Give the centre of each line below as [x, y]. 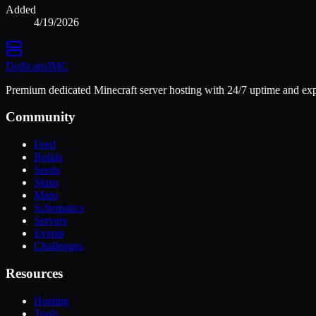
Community [41, 117]
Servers [50, 221]
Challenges [59, 246]
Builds [48, 157]
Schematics [59, 208]
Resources [34, 273]
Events [49, 233]
